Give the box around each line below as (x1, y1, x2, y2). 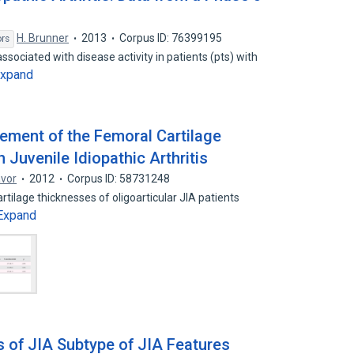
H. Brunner (17, 32, 70, 44)
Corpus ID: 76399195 (119, 32, 223, 44)
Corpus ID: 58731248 (67, 172, 171, 185)
